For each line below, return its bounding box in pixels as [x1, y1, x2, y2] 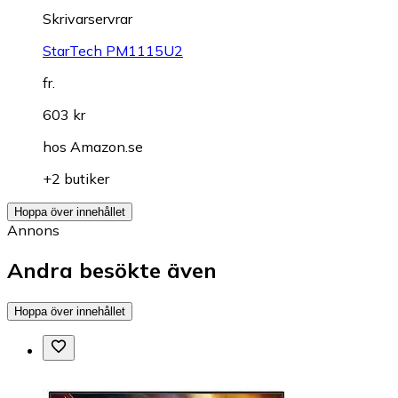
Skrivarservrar [43, 10, 132, 28]
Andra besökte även [7, 257, 217, 284]
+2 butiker [43, 170, 109, 188]
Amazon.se [70, 138, 143, 156]
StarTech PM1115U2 [43, 42, 183, 60]
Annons [7, 221, 60, 240]
